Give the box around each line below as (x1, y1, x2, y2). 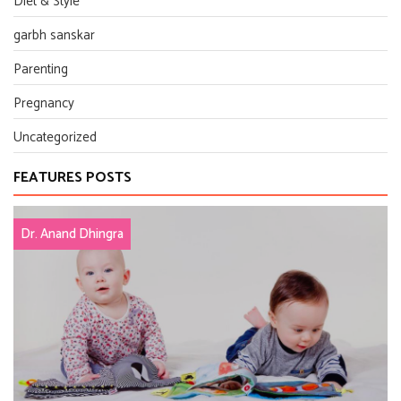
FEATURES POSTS (13, 166, 132, 190)
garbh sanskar (13, 24, 95, 47)
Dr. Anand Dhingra (21, 223, 124, 245)
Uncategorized (13, 126, 97, 149)
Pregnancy (13, 92, 74, 115)
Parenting (13, 58, 68, 81)
